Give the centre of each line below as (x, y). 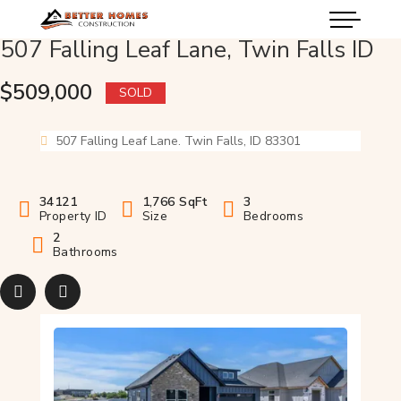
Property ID (73, 216)
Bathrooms (85, 252)
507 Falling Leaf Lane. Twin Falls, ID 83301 (178, 141)
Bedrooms (273, 216)
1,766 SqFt (175, 201)
